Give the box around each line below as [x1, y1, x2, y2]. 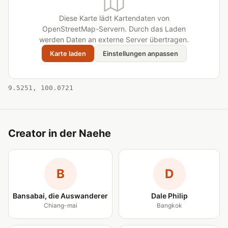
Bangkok [156, 202, 182, 209]
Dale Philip [151, 191, 188, 200]
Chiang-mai [43, 202, 77, 209]
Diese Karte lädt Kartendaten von [59, 14, 169, 22]
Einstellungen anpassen [102, 49, 178, 58]
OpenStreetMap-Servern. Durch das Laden [42, 24, 186, 33]
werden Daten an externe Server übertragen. [39, 35, 189, 44]
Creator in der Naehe [8, 127, 111, 139]
